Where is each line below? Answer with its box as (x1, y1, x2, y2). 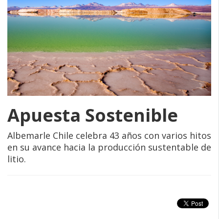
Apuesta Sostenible (7, 103, 178, 127)
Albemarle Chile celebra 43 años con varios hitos (7, 129, 211, 141)
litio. (7, 153, 26, 165)
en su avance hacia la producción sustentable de (7, 141, 211, 153)
